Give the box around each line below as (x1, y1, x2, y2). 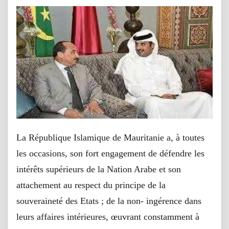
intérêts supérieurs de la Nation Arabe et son (16, 164, 181, 174)
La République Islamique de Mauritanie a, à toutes (16, 132, 204, 143)
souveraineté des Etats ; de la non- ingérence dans (16, 195, 201, 206)
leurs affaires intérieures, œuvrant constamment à (16, 211, 199, 222)
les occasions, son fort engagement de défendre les (16, 148, 204, 158)
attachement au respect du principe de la (16, 179, 166, 190)
